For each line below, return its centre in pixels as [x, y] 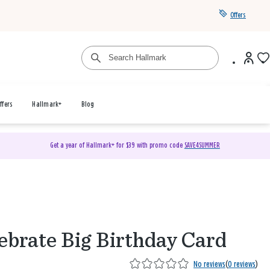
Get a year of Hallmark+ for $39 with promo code [117, 146]
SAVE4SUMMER [202, 146]
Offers [238, 15]
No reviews [209, 264]
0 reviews [242, 264]
